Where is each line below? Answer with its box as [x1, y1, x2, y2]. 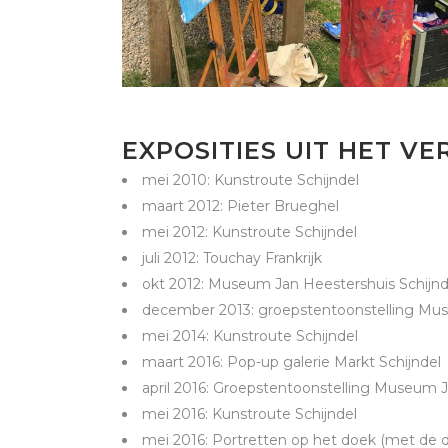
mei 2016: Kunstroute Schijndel [142, 405, 357, 424]
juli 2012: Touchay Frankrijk [142, 249, 322, 268]
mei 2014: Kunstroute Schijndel [142, 327, 358, 346]
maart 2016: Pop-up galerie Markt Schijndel [142, 353, 441, 372]
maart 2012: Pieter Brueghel [142, 197, 339, 216]
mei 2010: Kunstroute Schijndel [142, 171, 359, 190]
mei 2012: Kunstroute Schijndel [142, 223, 357, 242]
